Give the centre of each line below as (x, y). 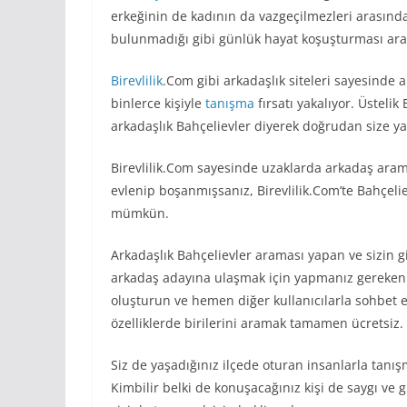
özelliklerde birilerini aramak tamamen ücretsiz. (257, 323)
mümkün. (140, 213)
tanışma (230, 103)
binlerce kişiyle (158, 103)
